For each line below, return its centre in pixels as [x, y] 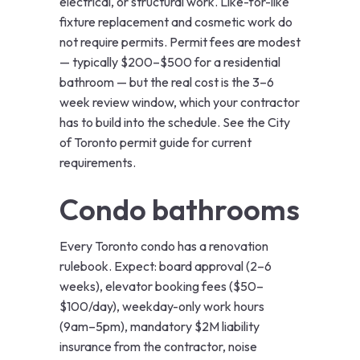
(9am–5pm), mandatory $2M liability [160, 327]
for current [221, 143]
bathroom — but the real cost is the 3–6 [167, 82]
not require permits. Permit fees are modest [180, 42]
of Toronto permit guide [125, 143]
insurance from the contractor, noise [158, 347]
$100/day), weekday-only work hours [162, 307]
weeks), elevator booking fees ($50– [162, 286]
